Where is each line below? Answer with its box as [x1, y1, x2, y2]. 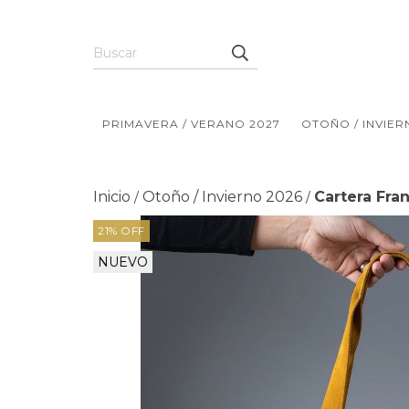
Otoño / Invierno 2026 [142, 188, 302, 206]
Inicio [93, 188, 131, 206]
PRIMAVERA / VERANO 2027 [102, 117, 280, 131]
